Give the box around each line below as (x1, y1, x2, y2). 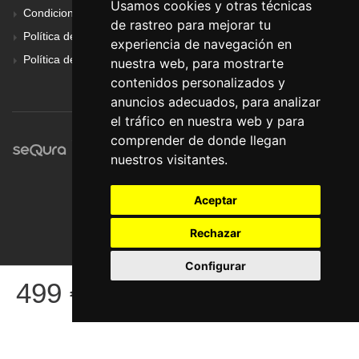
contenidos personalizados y (110, 75, 285, 91)
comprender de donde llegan (110, 132, 286, 148)
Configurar (184, 259, 246, 272)
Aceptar (193, 193, 237, 207)
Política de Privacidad (23, 53, 132, 67)
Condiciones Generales (23, 6, 142, 20)
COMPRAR (236, 288, 306, 301)
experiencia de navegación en (110, 36, 292, 52)
